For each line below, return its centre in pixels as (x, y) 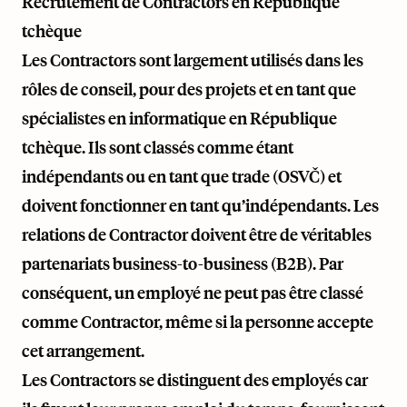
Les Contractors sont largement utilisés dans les (193, 60)
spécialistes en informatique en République (179, 118)
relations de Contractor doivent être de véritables (197, 234)
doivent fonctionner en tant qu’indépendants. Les (200, 205)
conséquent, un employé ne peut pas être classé (193, 293)
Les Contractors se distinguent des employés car (195, 380)
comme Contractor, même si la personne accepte (198, 322)
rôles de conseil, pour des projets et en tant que (189, 89)
